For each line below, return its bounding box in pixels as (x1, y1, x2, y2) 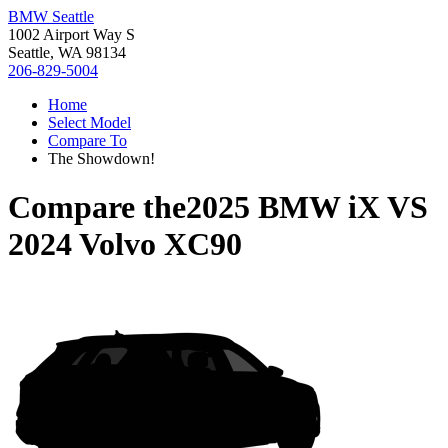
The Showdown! (48, 150, 155, 167)
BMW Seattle (8, 8, 94, 25)
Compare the (8, 189, 186, 226)
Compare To (48, 132, 127, 149)
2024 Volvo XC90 (8, 226, 242, 263)
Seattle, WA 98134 (8, 44, 126, 61)
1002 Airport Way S (8, 26, 135, 43)
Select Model (48, 114, 131, 131)
